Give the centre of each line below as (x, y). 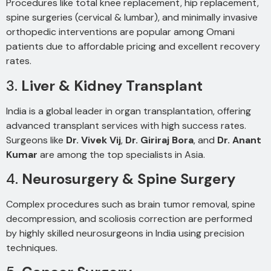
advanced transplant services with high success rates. (126, 125)
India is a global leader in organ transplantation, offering (129, 111)
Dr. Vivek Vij (93, 140)
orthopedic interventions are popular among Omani (120, 32)
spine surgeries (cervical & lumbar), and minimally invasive (132, 18)
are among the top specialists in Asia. (121, 154)
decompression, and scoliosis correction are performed (129, 219)
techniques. (32, 248)
